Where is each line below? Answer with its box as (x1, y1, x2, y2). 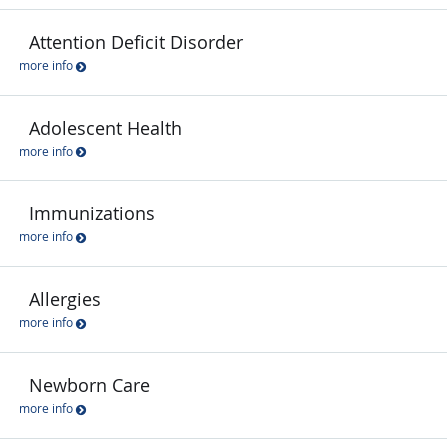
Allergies (29, 287, 101, 312)
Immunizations (29, 201, 155, 226)
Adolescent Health (29, 115, 182, 140)
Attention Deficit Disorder (29, 29, 243, 54)
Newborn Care (29, 372, 150, 397)
